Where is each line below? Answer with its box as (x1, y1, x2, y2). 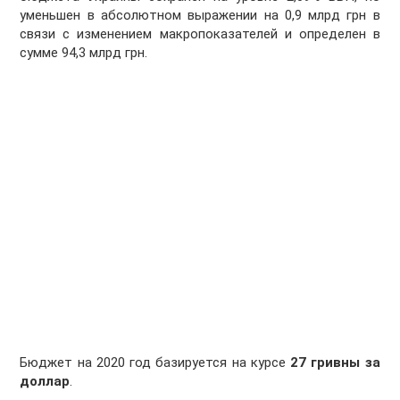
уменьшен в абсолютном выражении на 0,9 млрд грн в (20, 7, 380, 24)
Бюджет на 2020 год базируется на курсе (20, 354, 291, 371)
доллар (20, 373, 71, 390)
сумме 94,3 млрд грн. (20, 45, 148, 62)
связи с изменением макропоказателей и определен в (20, 26, 380, 43)
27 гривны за (290, 354, 380, 371)
